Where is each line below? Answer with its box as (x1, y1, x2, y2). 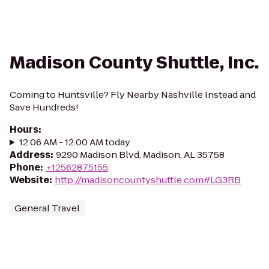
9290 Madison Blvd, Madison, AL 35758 (56, 148, 225, 161)
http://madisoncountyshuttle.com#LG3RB (55, 174, 241, 186)
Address (10, 148, 50, 161)
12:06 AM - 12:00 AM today (19, 136, 130, 148)
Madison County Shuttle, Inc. (10, 51, 259, 74)
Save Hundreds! (10, 101, 79, 113)
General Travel (14, 202, 80, 214)
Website (10, 174, 49, 186)
